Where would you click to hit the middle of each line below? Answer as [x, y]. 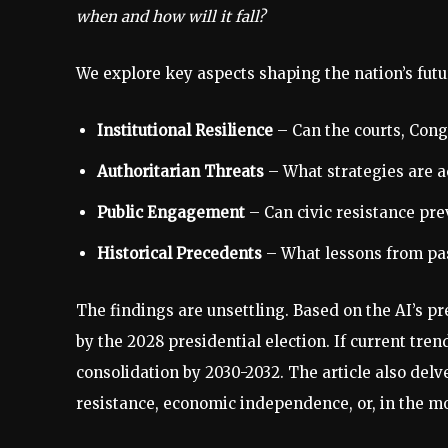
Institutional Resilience [185, 130]
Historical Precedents [179, 253]
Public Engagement [171, 212]
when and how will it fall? [170, 16]
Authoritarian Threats [180, 171]
